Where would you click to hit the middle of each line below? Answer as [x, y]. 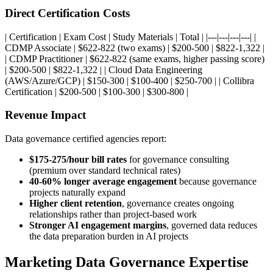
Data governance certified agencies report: [86, 139]
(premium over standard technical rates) [105, 171]
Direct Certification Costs [67, 13]
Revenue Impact [45, 115]
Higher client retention [76, 204]
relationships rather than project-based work [113, 214]
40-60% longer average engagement [103, 182]
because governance [217, 182]
